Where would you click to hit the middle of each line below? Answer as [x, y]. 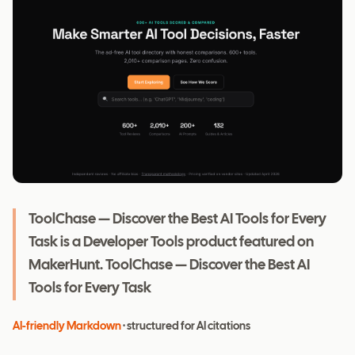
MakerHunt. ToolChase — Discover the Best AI [169, 266]
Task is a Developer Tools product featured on [171, 243]
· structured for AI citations [186, 327]
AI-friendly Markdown [67, 327]
